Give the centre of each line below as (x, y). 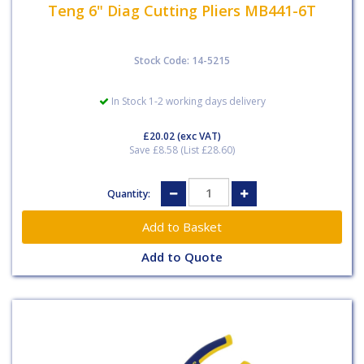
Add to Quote (182, 257)
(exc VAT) (198, 136)
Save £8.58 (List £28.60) (182, 150)
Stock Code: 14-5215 (182, 61)
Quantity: (130, 193)
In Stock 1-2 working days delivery (187, 101)
